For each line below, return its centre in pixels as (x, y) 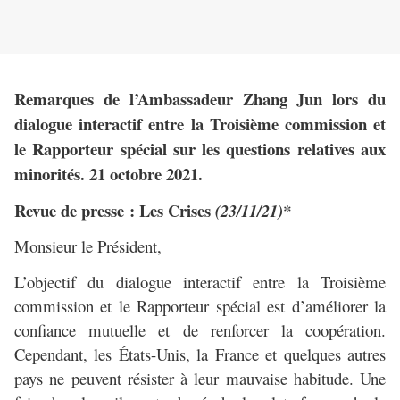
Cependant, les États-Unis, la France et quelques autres (200, 354)
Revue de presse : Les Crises (115, 211)
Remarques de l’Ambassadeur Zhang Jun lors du (200, 99)
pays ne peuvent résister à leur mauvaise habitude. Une (200, 379)
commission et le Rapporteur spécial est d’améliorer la (200, 306)
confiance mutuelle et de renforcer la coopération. (200, 330)
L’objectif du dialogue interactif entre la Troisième (200, 282)
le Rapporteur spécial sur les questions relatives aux (200, 149)
